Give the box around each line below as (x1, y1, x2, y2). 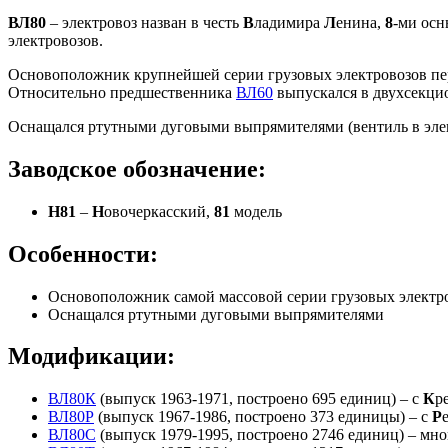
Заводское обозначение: (8, 155, 266, 182)
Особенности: (8, 240, 158, 267)
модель (230, 202, 282, 220)
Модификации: (8, 343, 175, 370)
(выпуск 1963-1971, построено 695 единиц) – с (96, 390, 423, 408)
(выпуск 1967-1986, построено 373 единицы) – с (94, 408, 432, 426)
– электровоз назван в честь (46, 13, 243, 31)
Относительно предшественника (8, 83, 236, 101)
